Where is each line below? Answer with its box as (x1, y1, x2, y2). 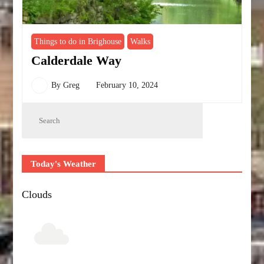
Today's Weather (31, 159, 97, 169)
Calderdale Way (31, 52, 122, 68)
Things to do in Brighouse (34, 37, 122, 46)
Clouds (22, 188, 52, 200)
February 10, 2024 (96, 80, 159, 90)
